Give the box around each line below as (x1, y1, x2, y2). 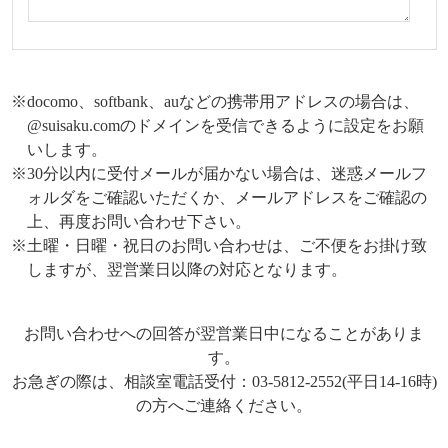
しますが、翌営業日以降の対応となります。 (27, 260, 348, 278)
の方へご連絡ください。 (136, 396, 312, 414)
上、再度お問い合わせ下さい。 (27, 212, 252, 230)
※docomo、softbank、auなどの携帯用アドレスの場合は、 (11, 92, 420, 110)
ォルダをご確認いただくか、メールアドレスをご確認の (27, 188, 428, 206)
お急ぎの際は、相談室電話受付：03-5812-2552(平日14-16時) (11, 372, 437, 390)
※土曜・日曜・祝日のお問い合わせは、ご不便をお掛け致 (11, 236, 428, 254)
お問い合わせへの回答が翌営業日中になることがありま (24, 324, 424, 342)
